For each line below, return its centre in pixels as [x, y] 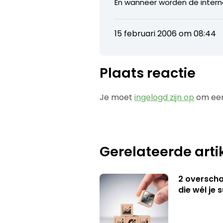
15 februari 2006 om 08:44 [166, 33]
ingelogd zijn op [165, 97]
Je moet [117, 97]
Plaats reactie [148, 73]
